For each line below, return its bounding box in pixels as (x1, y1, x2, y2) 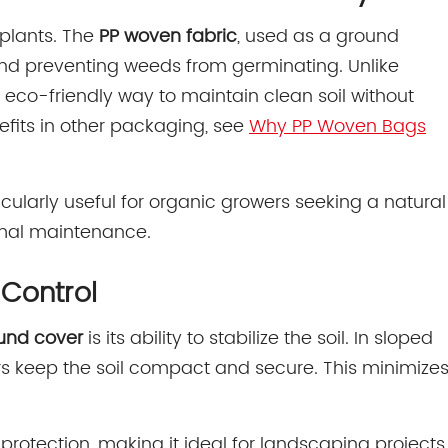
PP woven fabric (99, 21, 237, 51)
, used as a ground (237, 21, 399, 51)
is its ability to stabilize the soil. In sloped (83, 323, 433, 353)
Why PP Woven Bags (249, 111, 426, 141)
